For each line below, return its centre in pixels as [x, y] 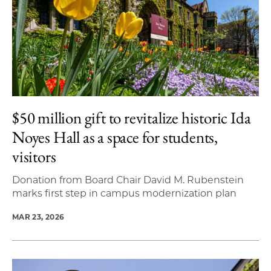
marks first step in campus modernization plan [124, 193]
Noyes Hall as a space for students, [115, 137]
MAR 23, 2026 [38, 217]
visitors [34, 156]
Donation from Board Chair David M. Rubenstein [128, 180]
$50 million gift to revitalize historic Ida [132, 117]
